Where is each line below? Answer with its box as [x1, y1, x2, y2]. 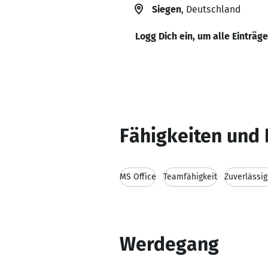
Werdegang [120, 233, 219, 255]
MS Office [120, 172, 156, 182]
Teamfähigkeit [163, 172, 217, 182]
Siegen [152, 4, 181, 15]
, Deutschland [181, 4, 240, 15]
